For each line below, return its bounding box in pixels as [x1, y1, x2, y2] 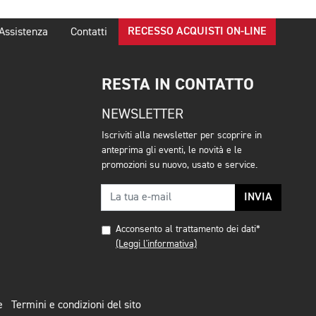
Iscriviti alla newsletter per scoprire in [102, 130, 262, 140]
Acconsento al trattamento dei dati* [116, 224, 260, 234]
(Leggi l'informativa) [116, 239, 197, 249]
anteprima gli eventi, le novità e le [102, 145, 242, 155]
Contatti [71, 27, 107, 38]
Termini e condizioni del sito [11, 300, 141, 311]
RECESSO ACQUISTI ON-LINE [128, 26, 267, 37]
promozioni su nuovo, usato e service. [102, 160, 257, 170]
